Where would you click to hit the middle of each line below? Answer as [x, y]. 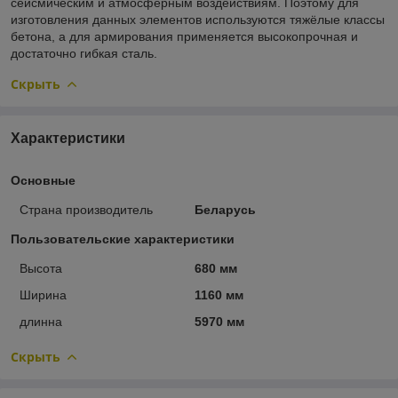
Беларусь [225, 209]
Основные [43, 180]
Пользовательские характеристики [123, 239]
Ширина [43, 295]
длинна [41, 321]
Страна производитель [86, 209]
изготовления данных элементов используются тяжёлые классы [198, 19]
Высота [41, 268]
